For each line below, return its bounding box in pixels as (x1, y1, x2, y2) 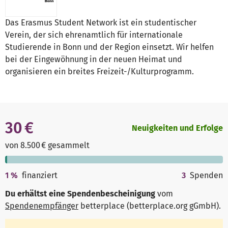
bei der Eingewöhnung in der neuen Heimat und (5, 54, 182, 65)
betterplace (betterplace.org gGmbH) (78, 201, 219, 211)
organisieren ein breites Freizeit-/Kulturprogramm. (5, 67, 194, 77)
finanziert (22, 170, 58, 181)
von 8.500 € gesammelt (5, 140, 90, 151)
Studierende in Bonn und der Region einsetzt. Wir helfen (5, 42, 214, 52)
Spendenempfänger (5, 201, 78, 211)
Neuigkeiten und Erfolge (132, 123, 223, 133)
